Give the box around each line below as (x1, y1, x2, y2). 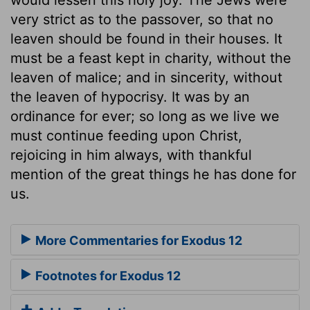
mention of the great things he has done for (10, 165, 296, 183)
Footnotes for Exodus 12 (33, 268, 181, 283)
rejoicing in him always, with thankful (10, 146, 252, 163)
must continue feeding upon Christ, (10, 127, 242, 144)
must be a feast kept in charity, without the (10, 49, 291, 66)
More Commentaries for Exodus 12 (33, 233, 242, 248)
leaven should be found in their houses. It (10, 30, 282, 47)
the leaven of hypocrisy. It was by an (10, 88, 250, 105)
